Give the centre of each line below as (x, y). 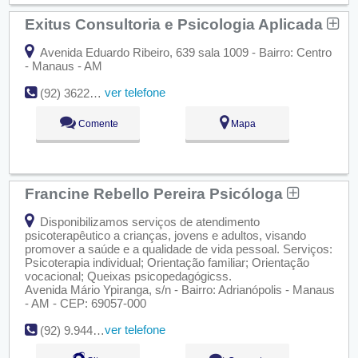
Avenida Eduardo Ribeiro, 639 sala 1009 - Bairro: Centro (184, 52)
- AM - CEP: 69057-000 (85, 303)
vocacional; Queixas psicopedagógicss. (128, 276)
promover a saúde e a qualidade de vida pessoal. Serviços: (178, 249)
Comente (97, 123)
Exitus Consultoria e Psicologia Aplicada (175, 24)
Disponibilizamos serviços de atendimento (148, 222)
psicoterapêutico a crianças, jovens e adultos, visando (165, 235)
